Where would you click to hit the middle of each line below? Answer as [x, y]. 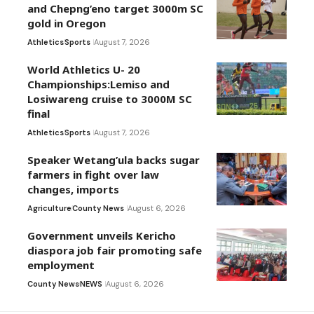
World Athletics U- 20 [84, 69]
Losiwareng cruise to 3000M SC [110, 98]
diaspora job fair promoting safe [115, 250]
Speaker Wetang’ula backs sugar [114, 159]
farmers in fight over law [93, 174]
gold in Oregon [67, 23]
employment [61, 265]
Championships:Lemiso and [98, 84]
